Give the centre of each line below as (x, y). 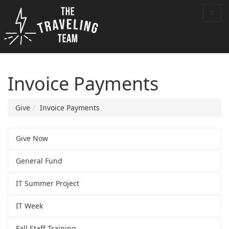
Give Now (32, 139)
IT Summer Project (48, 184)
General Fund (39, 161)
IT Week (29, 206)
